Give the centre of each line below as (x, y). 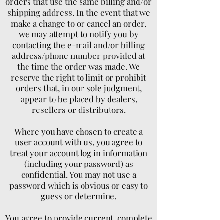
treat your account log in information (79, 153)
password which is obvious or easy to (79, 185)
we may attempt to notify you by (79, 34)
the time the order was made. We (79, 66)
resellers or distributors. (79, 110)
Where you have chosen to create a (79, 131)
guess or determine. (79, 196)
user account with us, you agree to (79, 142)
